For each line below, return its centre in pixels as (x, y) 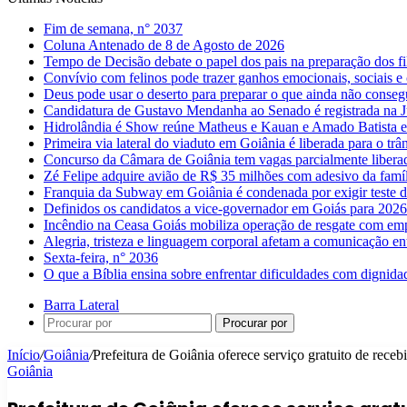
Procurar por (255, 323)
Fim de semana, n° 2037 (113, 29)
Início (24, 355)
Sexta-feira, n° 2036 (101, 258)
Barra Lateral (81, 305)
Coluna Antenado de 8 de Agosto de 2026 (164, 45)
